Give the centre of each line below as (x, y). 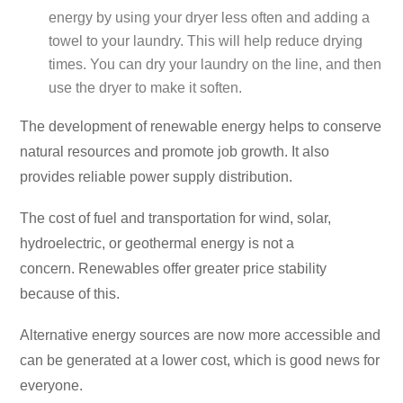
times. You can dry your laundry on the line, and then (215, 65)
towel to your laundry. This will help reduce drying (206, 41)
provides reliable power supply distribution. (156, 177)
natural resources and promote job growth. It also (175, 152)
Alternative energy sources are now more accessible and (200, 336)
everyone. (51, 386)
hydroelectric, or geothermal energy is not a (157, 244)
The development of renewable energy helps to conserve (201, 127)
